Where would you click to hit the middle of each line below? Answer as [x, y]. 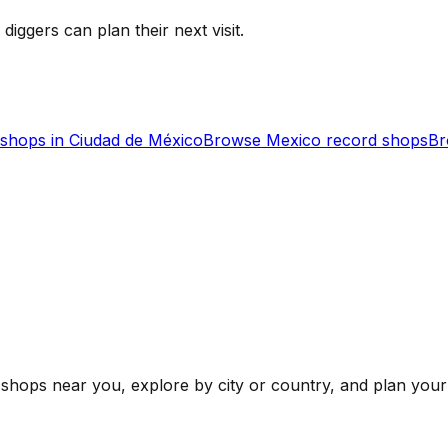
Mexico [293, 140]
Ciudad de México [136, 140]
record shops [374, 140]
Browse [234, 140]
